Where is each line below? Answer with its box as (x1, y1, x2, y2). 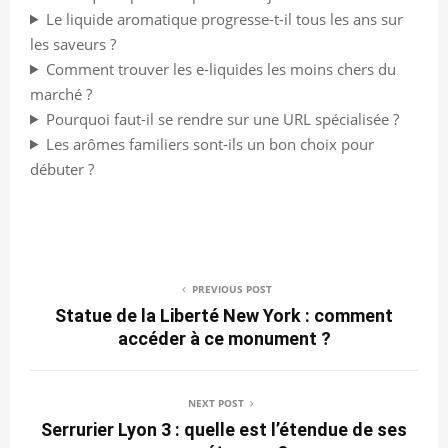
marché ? (30, 83, 92, 104)
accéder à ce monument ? (117, 327, 331, 349)
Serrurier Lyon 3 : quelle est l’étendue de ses (41, 418, 407, 440)
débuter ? (30, 158, 94, 179)
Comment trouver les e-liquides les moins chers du (45, 58, 396, 79)
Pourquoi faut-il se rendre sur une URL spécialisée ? (45, 108, 399, 129)
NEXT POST (188, 395, 244, 410)
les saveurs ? (30, 33, 116, 54)
